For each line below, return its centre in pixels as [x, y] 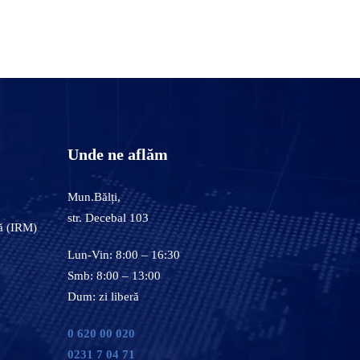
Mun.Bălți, [94, 196]
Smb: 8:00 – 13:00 [114, 275]
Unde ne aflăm [117, 154]
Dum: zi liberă [103, 296]
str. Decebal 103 [108, 217]
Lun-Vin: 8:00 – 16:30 [123, 254]
